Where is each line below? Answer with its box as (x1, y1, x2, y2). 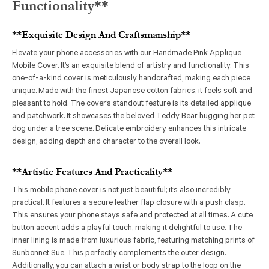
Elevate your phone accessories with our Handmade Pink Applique (12, 49, 241, 58)
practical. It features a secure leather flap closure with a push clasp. (12, 198, 245, 208)
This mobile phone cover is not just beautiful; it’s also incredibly (12, 186, 231, 195)
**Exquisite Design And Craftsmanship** (12, 28, 190, 40)
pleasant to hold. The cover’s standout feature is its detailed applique (12, 99, 251, 109)
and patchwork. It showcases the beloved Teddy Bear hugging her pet (12, 112, 255, 121)
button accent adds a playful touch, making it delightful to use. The (12, 223, 242, 233)
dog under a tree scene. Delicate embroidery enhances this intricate (12, 124, 246, 134)
